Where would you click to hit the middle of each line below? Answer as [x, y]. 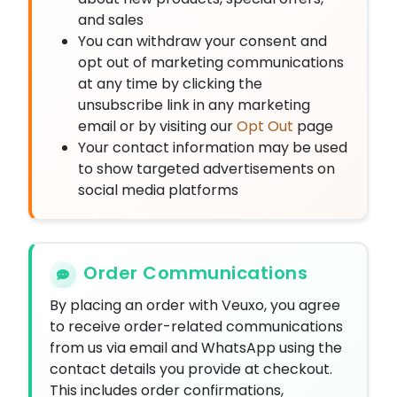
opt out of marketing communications [211, 62]
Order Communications [195, 273]
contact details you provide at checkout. [191, 369]
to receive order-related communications [196, 327]
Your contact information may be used [213, 148]
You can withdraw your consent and [202, 41]
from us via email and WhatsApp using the [196, 348]
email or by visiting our [157, 126]
